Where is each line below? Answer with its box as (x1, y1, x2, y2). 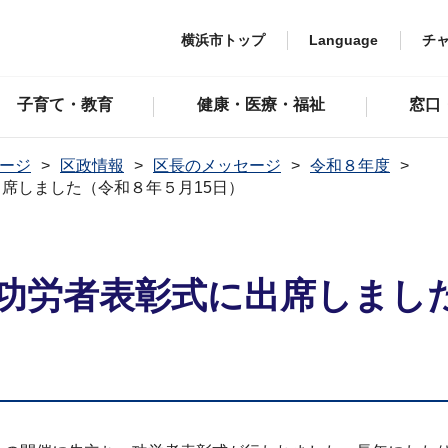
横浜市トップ (181, 31, 265, 48)
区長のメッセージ (153, 157, 281, 174)
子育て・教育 (16, 96, 113, 113)
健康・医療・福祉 (196, 96, 325, 113)
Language (309, 31, 378, 48)
